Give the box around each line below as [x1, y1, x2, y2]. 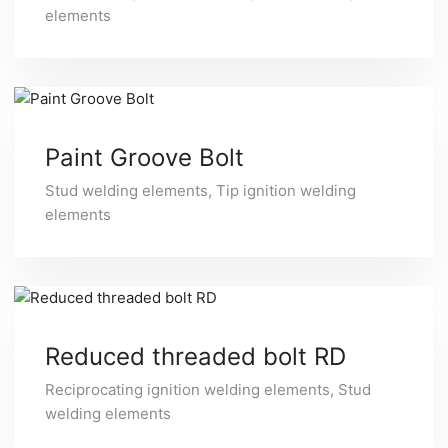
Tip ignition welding [216, 181, 356, 200]
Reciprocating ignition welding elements [45, 380, 330, 399]
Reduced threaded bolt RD [45, 342, 346, 371]
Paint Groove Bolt [45, 143, 244, 172]
